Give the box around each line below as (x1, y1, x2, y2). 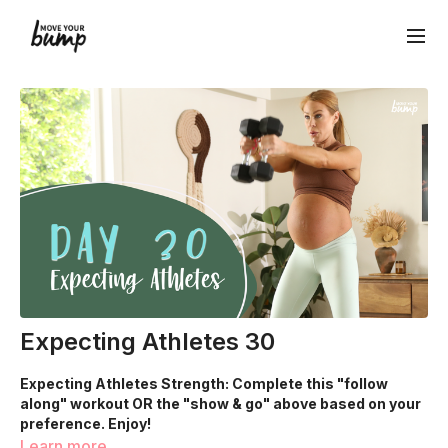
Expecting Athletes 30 (20, 326, 275, 356)
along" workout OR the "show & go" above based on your (20, 394, 421, 412)
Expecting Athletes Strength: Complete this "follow (20, 374, 388, 392)
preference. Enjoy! (20, 414, 154, 432)
